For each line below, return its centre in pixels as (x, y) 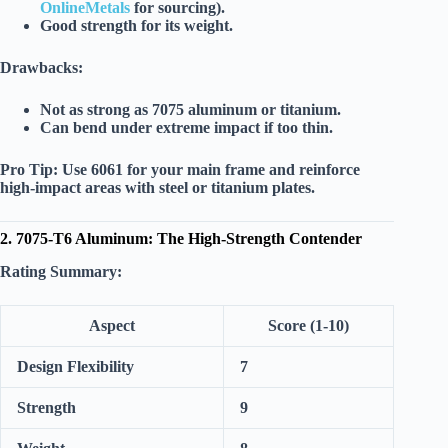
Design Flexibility (75, 367)
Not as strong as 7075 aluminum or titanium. (190, 110)
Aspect (112, 326)
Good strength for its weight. (136, 26)
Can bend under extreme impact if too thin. (186, 128)
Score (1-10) (308, 326)
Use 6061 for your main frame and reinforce (209, 170)
